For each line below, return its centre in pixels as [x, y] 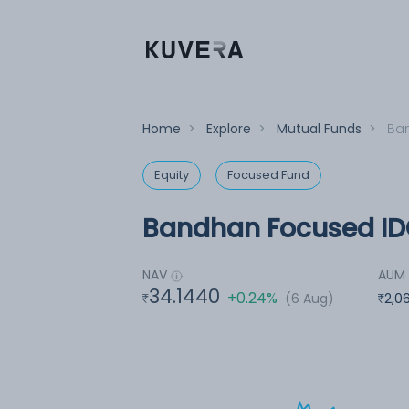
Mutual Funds [319, 129]
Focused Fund [268, 175]
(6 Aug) [310, 298]
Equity [172, 175]
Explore [229, 129]
